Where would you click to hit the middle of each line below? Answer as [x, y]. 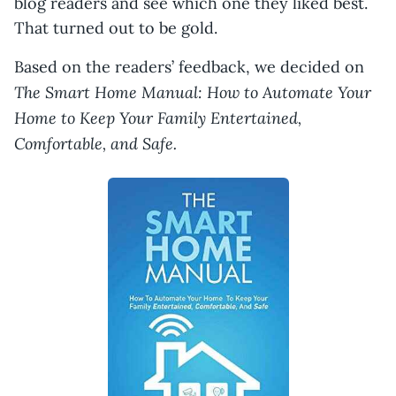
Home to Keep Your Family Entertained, [158, 118]
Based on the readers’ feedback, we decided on [189, 67]
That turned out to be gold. [118, 28]
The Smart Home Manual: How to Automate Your [193, 92]
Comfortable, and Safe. [95, 143]
